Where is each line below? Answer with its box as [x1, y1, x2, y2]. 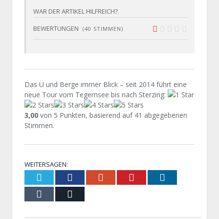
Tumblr [42, 188, 71, 199]
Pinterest [134, 171, 169, 182]
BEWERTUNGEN [33, 23, 80, 33]
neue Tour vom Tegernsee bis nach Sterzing [24, 89, 164, 99]
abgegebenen [142, 110, 187, 120]
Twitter [42, 171, 70, 182]
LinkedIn [165, 171, 201, 182]
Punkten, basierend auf [58, 110, 134, 120]
